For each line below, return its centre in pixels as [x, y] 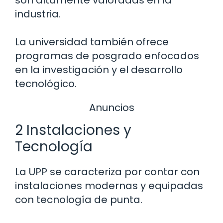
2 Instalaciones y [73, 130]
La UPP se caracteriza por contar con [107, 172]
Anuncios [111, 107]
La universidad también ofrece [92, 42]
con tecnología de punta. [79, 200]
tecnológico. [46, 83]
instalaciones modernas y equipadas [109, 186]
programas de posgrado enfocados [107, 56]
